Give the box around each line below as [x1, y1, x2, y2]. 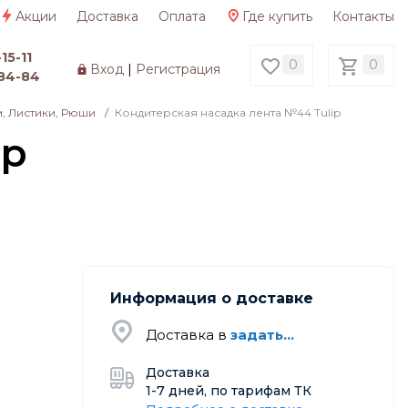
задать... [229, 326, 294, 344]
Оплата [158, 7, 206, 25]
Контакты [332, 7, 394, 25]
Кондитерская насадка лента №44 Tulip [115, 105, 341, 119]
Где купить [242, 7, 312, 25]
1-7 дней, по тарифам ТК [145, 382, 311, 399]
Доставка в [145, 326, 230, 344]
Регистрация [135, 60, 220, 77]
